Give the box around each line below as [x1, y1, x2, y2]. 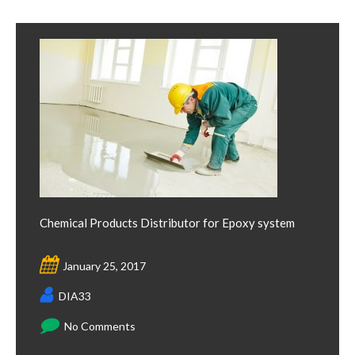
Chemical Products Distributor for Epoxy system [40, 216, 295, 230]
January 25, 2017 [63, 259, 146, 273]
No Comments [64, 319, 136, 333]
